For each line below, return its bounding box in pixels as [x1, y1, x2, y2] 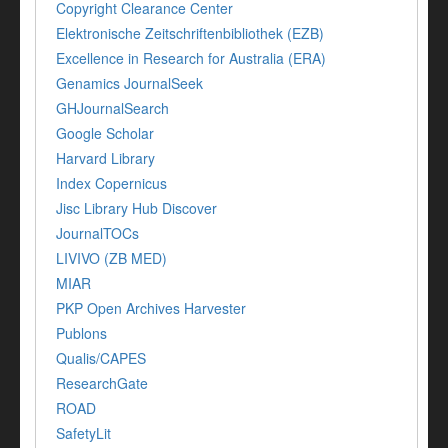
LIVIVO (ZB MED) [56, 248, 167, 269]
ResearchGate [56, 373, 148, 394]
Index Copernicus [56, 173, 167, 194]
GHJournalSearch [56, 98, 169, 119]
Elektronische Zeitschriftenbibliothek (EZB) [56, 23, 324, 44]
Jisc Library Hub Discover [56, 198, 217, 219]
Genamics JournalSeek [56, 73, 203, 94]
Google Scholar [56, 123, 154, 144]
